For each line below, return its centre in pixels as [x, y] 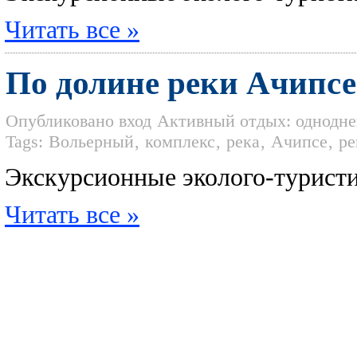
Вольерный [91, 141]
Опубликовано [60, 121]
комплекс [180, 141]
